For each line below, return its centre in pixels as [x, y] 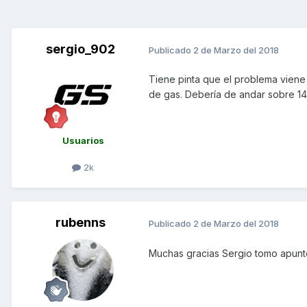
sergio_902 [80, 49]
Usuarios [83, 141]
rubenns [80, 223]
